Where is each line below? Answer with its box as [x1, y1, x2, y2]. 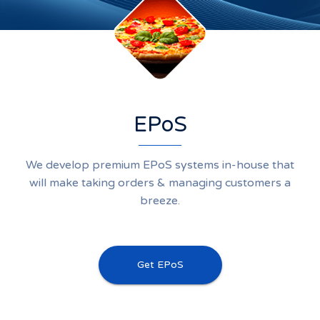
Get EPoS [136, 259, 184, 271]
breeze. [140, 194, 180, 208]
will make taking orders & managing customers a [29, 176, 291, 190]
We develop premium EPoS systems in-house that [26, 158, 294, 172]
